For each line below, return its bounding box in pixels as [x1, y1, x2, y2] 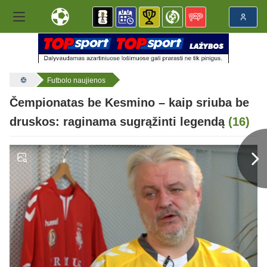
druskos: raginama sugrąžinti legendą [10, 115, 228, 129]
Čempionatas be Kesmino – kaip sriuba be [10, 96, 249, 110]
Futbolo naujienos [47, 76, 105, 85]
